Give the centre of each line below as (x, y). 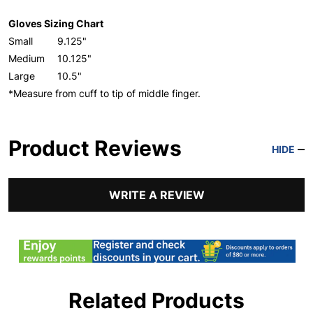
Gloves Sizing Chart (56, 23)
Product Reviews (95, 148)
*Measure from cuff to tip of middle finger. (104, 93)
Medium (27, 58)
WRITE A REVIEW (156, 195)
